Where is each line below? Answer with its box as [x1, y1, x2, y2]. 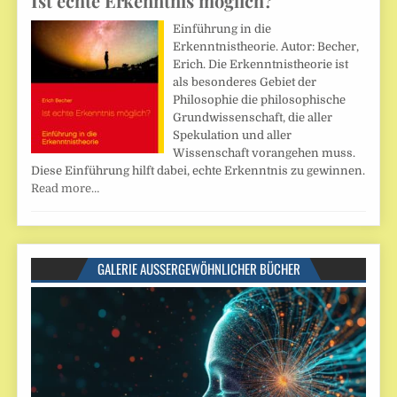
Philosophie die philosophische [173, 92, 346, 106]
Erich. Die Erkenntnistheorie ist [173, 57, 349, 71]
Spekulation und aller [173, 128, 292, 142]
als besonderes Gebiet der [173, 74, 317, 89]
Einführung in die [173, 21, 272, 35]
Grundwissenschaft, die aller [173, 110, 333, 124]
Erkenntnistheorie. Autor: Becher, [173, 39, 360, 53]
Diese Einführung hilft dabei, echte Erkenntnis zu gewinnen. [31, 163, 366, 177]
